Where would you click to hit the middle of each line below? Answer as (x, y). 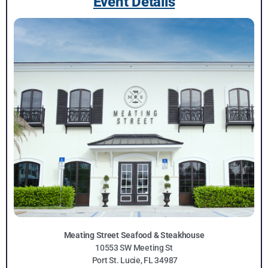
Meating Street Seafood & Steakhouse (134, 235)
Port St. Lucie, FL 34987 (134, 261)
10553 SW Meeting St (134, 248)
